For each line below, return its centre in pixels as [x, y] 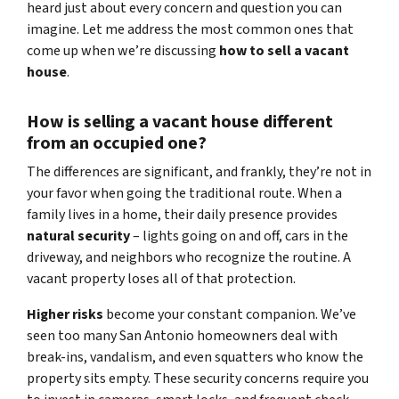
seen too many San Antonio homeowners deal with [182, 336]
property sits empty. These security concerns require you [198, 379]
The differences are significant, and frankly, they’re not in [199, 172]
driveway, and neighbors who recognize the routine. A [189, 258]
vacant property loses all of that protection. [161, 279]
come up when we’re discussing [123, 51]
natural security [78, 236]
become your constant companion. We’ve [230, 315]
